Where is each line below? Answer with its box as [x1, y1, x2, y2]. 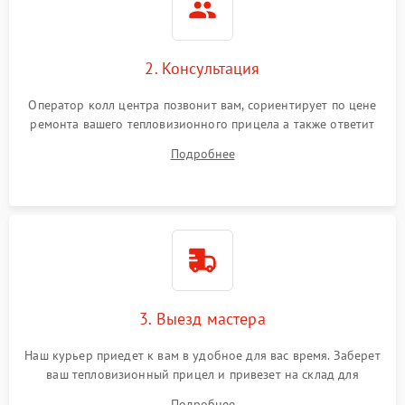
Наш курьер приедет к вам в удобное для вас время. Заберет [24, 346, 381, 363]
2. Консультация [145, 57, 260, 79]
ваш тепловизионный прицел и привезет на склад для [46, 365, 359, 382]
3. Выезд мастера [139, 307, 266, 329]
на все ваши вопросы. [139, 134, 265, 151]
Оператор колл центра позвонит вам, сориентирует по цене [28, 96, 377, 113]
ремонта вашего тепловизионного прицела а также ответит [30, 115, 375, 132]
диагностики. [165, 384, 240, 401]
